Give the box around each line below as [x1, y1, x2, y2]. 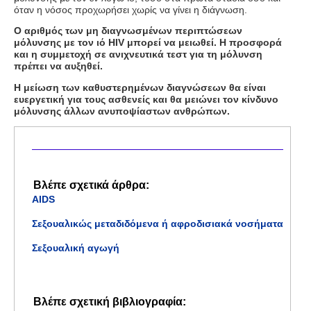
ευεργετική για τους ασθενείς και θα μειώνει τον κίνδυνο [14, 93, 278, 105]
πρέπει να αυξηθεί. [14, 60, 103, 72]
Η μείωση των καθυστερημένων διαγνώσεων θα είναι [14, 81, 266, 93]
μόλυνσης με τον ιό [14, 37, 108, 49]
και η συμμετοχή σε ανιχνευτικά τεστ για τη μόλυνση [14, 49, 262, 60]
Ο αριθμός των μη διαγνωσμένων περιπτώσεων [14, 25, 242, 37]
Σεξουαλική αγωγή [32, 242, 119, 253]
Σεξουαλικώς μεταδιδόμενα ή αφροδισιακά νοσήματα [32, 217, 283, 229]
